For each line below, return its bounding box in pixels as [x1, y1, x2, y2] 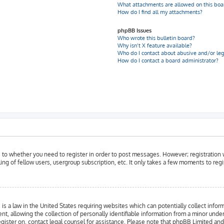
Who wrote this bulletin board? [117, 34, 195, 41]
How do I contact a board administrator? [117, 57, 219, 64]
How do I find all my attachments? [117, 8, 203, 15]
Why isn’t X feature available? [117, 42, 192, 49]
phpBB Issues [117, 27, 152, 34]
